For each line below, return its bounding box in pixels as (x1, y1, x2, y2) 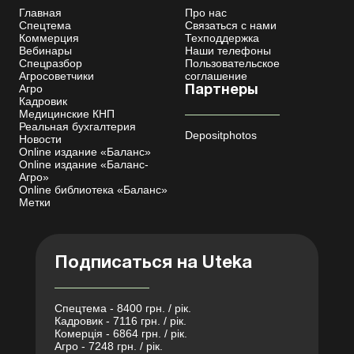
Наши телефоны (185, 44, 271, 58)
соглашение (185, 70, 247, 83)
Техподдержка (185, 32, 259, 45)
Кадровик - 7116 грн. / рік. (55, 314, 186, 328)
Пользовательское (185, 57, 280, 70)
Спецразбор (19, 57, 82, 70)
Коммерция (19, 32, 79, 45)
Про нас (185, 6, 227, 20)
